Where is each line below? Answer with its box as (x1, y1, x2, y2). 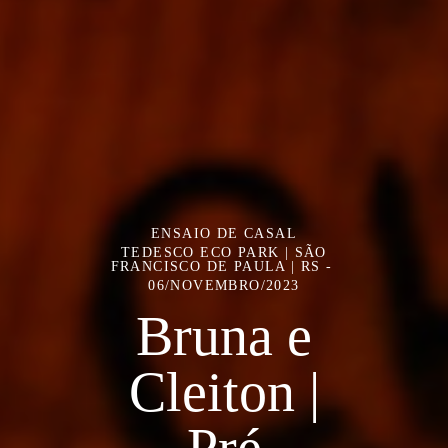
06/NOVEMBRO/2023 (148, 277, 300, 293)
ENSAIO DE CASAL (151, 225, 297, 241)
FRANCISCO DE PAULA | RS (110, 258, 321, 274)
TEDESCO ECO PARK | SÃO (121, 244, 327, 260)
